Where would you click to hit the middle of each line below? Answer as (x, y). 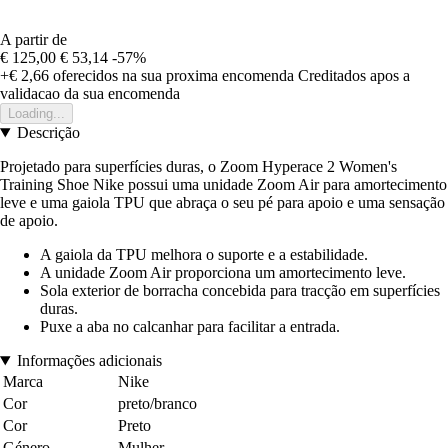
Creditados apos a (354, 76)
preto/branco (157, 404)
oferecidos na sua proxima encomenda (171, 76)
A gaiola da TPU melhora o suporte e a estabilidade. (204, 255)
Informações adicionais (89, 361)
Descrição (48, 133)
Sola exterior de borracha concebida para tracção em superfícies (240, 291)
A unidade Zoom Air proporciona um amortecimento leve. (223, 273)
